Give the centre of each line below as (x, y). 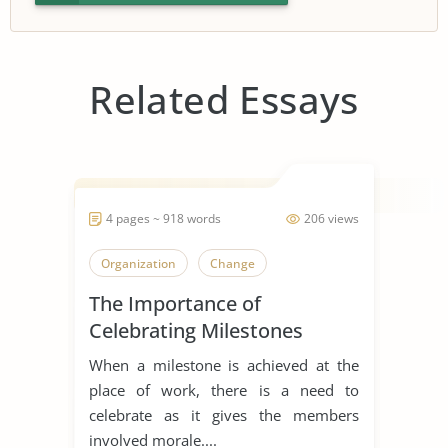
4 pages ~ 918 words (163, 218)
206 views (331, 218)
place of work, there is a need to (224, 389)
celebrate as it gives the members (224, 414)
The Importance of (175, 303)
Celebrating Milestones (196, 330)
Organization (138, 263)
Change (232, 263)
